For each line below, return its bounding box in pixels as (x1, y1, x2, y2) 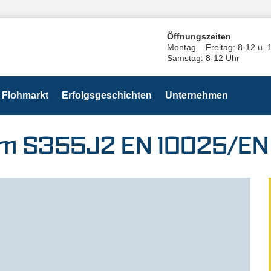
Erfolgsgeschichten (62, 90, 152, 100)
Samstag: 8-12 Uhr (167, 53, 240, 63)
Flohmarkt (2, 90, 48, 100)
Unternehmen (165, 90, 228, 100)
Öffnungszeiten (167, 31, 231, 41)
